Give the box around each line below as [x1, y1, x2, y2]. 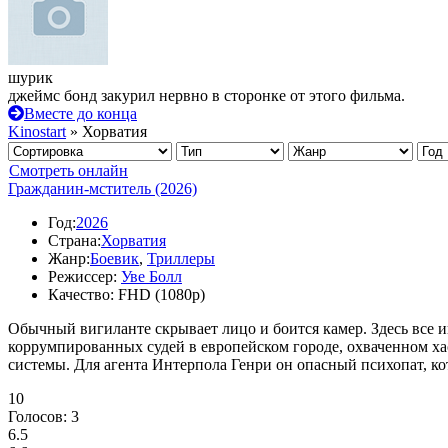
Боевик [90, 250, 139, 267]
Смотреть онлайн [9, 162, 128, 179]
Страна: [48, 232, 101, 249]
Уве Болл [121, 268, 182, 285]
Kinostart [8, 123, 66, 140]
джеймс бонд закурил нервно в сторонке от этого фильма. [8, 87, 405, 104]
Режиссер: [48, 268, 117, 285]
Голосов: [8, 408, 71, 425]
